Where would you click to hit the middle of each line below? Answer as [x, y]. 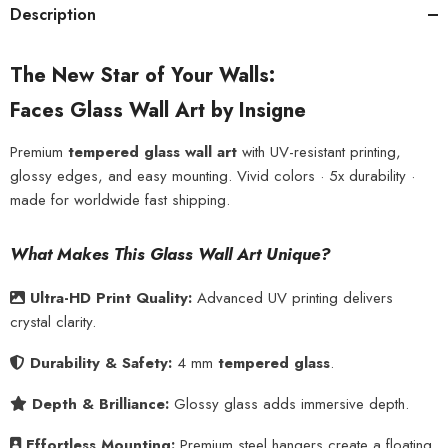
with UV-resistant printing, [319, 152]
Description [53, 15]
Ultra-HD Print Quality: [111, 298]
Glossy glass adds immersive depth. [289, 404]
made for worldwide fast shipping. [120, 200]
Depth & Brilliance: [100, 404]
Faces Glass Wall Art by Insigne [158, 111]
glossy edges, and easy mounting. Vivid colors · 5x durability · [212, 176]
